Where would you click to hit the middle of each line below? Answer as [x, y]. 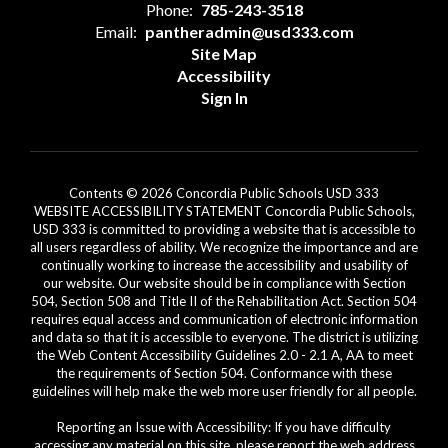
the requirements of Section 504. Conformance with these [224, 373]
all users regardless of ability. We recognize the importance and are [224, 247]
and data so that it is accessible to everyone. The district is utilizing [224, 337]
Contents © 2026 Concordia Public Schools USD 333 [224, 193]
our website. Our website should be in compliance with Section [224, 283]
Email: [115, 32]
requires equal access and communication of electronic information [224, 319]
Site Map [224, 54]
